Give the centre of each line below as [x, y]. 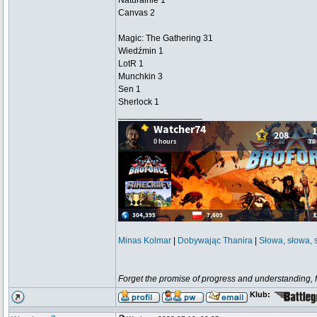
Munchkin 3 [140, 76]
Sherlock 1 [139, 102]
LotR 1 [131, 64]
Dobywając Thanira [215, 241]
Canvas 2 [137, 13]
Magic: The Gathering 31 [166, 38]
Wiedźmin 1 [141, 51]
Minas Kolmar [145, 241]
